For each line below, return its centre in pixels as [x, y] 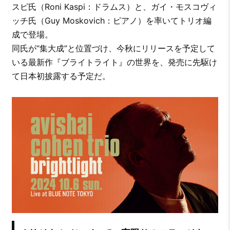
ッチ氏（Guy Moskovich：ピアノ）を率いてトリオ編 [111, 20]
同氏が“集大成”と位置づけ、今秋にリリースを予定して [113, 48]
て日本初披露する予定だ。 [61, 76]
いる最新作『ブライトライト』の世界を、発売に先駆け [114, 62]
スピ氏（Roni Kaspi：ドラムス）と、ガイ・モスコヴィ [114, 6]
